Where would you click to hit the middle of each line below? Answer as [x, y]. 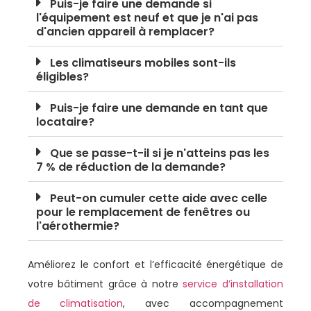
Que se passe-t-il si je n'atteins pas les [160, 153]
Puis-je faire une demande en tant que [159, 108]
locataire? [65, 122]
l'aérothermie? [78, 226]
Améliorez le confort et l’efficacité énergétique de [155, 265]
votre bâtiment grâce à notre [105, 284]
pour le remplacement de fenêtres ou [143, 212]
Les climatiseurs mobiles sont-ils [143, 63]
